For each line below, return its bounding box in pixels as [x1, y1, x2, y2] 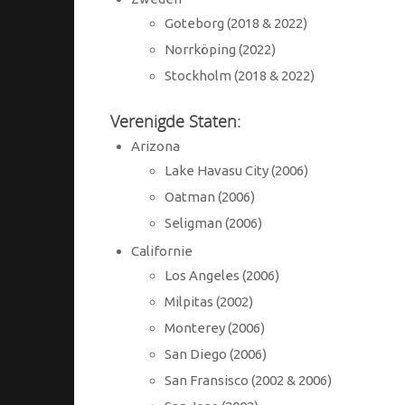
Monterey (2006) [165, 320, 265, 336]
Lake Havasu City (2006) [165, 163, 308, 179]
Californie [130, 243, 193, 259]
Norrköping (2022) [165, 42, 276, 58]
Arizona [130, 138, 180, 155]
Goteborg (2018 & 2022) [165, 15, 307, 32]
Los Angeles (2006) [165, 268, 279, 284]
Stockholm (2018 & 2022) [165, 68, 315, 84]
